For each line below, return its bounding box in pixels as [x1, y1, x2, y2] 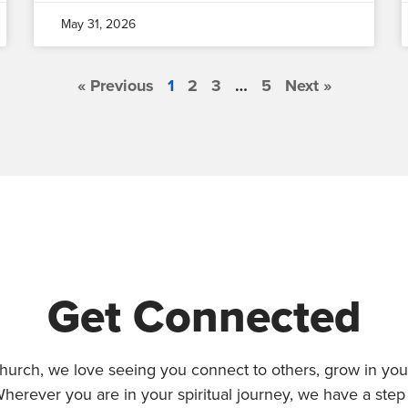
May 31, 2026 [61, 16, 137, 33]
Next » [284, 76, 331, 97]
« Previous [76, 76, 154, 97]
